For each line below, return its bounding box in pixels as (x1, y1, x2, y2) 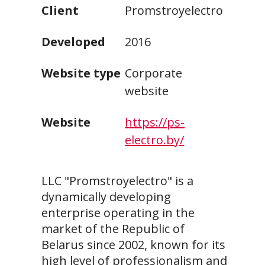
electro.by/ (125, 132, 185, 148)
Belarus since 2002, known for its (41, 237, 225, 253)
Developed (41, 34, 105, 50)
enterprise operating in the (41, 205, 195, 221)
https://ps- (125, 114, 185, 131)
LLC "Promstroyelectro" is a (41, 173, 193, 189)
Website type (41, 65, 121, 82)
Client (41, 2, 79, 19)
